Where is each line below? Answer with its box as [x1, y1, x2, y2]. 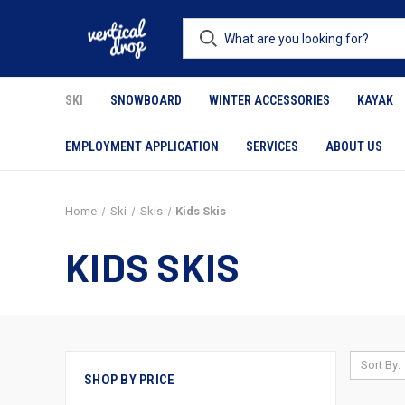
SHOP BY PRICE [84, 372, 175, 388]
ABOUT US [325, 139, 382, 154]
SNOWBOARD [110, 93, 182, 108]
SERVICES [246, 139, 298, 154]
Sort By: [360, 358, 400, 372]
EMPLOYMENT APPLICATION [65, 139, 219, 154]
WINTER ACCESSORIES [209, 93, 330, 108]
